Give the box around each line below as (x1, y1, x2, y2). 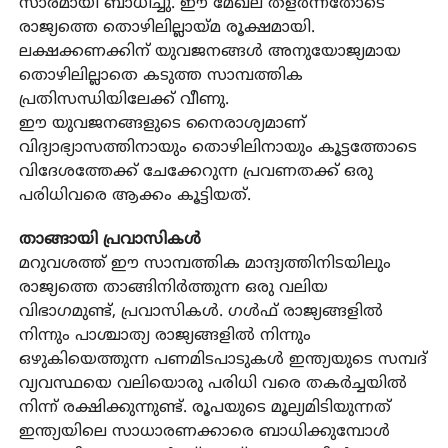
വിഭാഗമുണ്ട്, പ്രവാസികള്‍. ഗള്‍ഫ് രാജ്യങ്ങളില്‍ (18, 301, 383, 322)
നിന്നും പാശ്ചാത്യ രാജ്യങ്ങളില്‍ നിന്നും (18, 325, 311, 346)
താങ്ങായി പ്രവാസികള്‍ (18, 229, 201, 250)
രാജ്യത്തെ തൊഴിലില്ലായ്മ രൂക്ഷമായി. (18, 17, 315, 38)
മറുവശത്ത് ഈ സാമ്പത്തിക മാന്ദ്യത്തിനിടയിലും (18, 253, 391, 274)
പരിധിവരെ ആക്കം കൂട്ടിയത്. (18, 185, 251, 206)
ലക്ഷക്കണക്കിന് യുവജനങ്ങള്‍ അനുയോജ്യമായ (18, 41, 401, 62)
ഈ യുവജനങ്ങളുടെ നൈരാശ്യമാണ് (18, 113, 306, 134)
